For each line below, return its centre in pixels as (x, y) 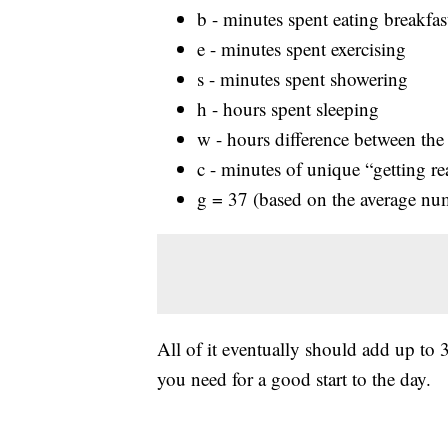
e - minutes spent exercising (301, 48)
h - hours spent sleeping (288, 108)
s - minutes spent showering (302, 78)
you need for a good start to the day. (294, 378)
